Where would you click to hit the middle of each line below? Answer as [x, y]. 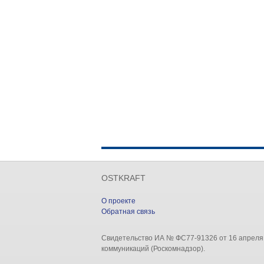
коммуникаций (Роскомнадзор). [153, 249]
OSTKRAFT [123, 178]
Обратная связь [128, 212]
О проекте [118, 201]
